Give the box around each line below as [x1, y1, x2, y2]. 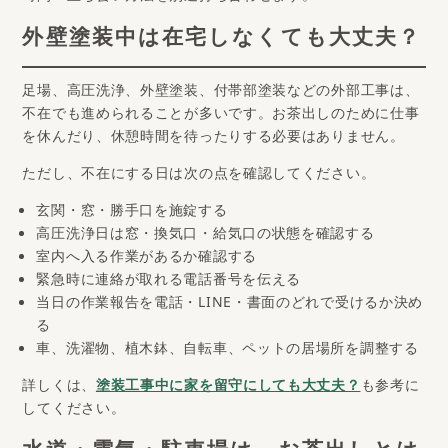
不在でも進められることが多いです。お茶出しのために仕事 [22, 101, 420, 131]
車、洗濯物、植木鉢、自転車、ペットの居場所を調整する [36, 336, 419, 366]
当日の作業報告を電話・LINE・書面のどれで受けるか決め [36, 290, 424, 320]
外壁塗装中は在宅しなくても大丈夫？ [22, 19, 422, 63]
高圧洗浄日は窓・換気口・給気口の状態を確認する [36, 221, 375, 251]
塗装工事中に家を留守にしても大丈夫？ [95, 373, 361, 403]
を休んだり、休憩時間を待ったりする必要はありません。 [22, 124, 405, 154]
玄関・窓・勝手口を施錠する [36, 198, 228, 228]
